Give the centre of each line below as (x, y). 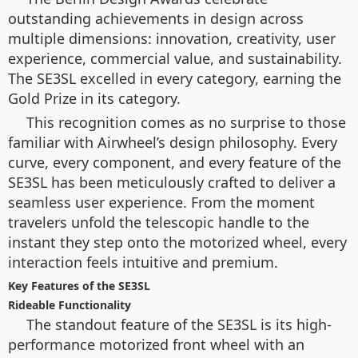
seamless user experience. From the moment (161, 202)
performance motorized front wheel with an (156, 344)
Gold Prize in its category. (94, 98)
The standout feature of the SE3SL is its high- (179, 324)
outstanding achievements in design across (156, 18)
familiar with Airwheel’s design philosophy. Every (173, 142)
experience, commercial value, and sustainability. (175, 58)
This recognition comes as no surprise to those (186, 122)
